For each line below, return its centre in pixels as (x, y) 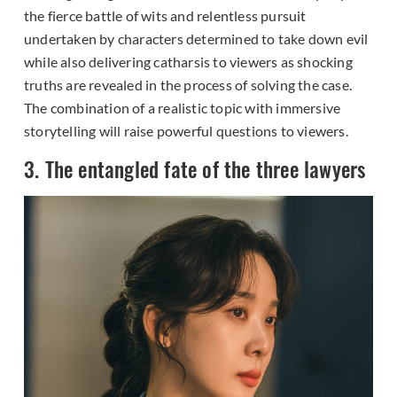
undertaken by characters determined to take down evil (196, 39)
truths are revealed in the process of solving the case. (188, 85)
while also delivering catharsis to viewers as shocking (188, 62)
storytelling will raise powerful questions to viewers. (186, 131)
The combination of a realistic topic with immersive (183, 108)
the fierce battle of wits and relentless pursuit (165, 16)
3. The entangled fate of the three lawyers (195, 169)
